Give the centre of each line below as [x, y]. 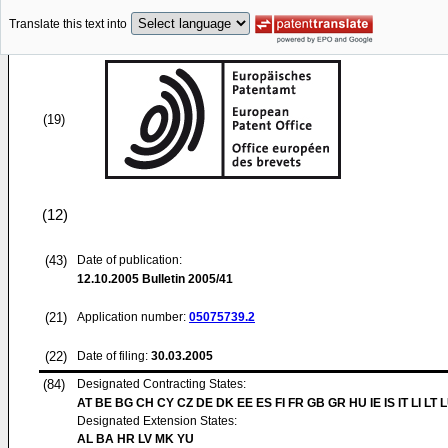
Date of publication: [129, 260]
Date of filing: [112, 356]
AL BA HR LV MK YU [135, 439]
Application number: [133, 317]
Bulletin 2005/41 [186, 279]
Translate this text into [68, 24]
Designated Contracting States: [161, 384]
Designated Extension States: [157, 421]
